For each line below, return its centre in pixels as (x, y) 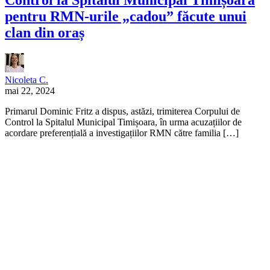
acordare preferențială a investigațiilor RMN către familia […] (122, 133)
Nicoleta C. (27, 80)
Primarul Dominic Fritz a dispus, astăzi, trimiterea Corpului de (122, 111)
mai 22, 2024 (30, 90)
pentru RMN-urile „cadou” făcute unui (126, 16)
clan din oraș (45, 32)
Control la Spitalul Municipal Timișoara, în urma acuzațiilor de (123, 122)
